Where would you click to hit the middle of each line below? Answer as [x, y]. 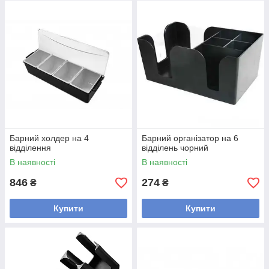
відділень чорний [175, 148]
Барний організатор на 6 [190, 138]
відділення [30, 148]
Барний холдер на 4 [49, 138]
